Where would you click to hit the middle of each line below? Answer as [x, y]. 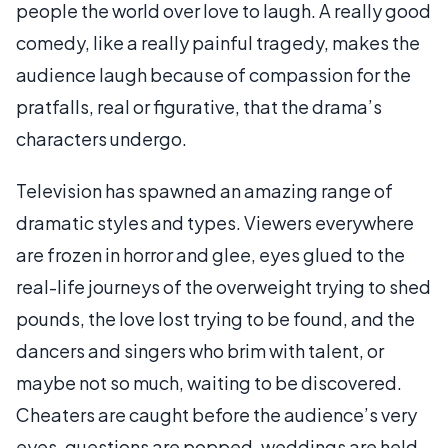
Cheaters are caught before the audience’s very [216, 414]
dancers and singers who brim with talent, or [200, 350]
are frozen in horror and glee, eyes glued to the [210, 254]
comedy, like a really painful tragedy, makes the [218, 42]
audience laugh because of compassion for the [213, 74]
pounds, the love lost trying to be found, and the [215, 318]
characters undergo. [101, 138]
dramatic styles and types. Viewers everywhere [215, 222]
